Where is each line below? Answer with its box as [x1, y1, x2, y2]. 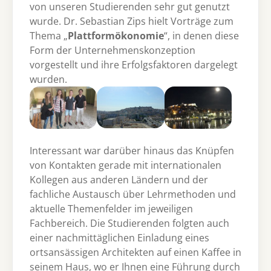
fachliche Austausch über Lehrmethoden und [30, 188, 236, 201]
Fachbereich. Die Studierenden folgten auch [30, 217, 229, 230]
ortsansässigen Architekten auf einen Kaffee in [30, 246, 241, 260]
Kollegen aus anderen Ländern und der [30, 173, 208, 187]
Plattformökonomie [68, 28, 164, 42]
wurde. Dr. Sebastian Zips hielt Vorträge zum [30, 14, 233, 28]
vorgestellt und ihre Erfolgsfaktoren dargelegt [30, 57, 238, 71]
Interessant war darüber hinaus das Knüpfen [30, 144, 234, 158]
